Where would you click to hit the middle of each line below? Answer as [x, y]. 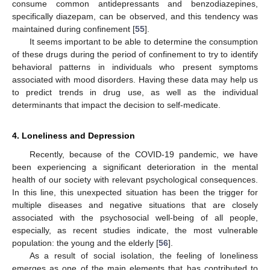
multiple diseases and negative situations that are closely [135, 205]
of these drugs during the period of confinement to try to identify [135, 55]
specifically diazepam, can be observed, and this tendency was [135, 17]
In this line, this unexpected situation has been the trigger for [135, 193]
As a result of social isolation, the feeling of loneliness [143, 256]
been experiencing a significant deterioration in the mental [135, 167]
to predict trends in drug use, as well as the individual [135, 93]
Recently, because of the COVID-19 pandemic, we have [143, 155]
